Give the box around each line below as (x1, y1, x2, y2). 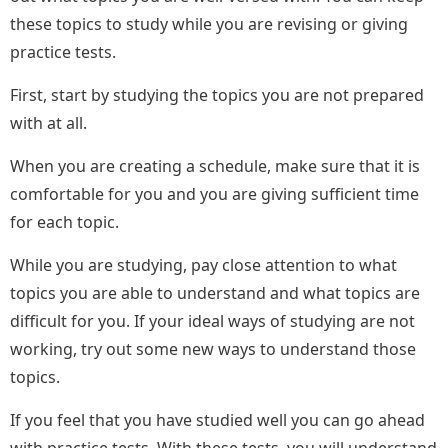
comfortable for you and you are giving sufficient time (10, 183, 419, 206)
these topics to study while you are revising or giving (10, 13, 408, 36)
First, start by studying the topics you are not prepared (10, 84, 424, 107)
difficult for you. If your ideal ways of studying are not (10, 310, 415, 333)
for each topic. (10, 211, 123, 234)
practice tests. (10, 41, 120, 64)
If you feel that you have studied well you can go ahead (10, 409, 425, 432)
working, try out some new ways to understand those (10, 338, 416, 361)
